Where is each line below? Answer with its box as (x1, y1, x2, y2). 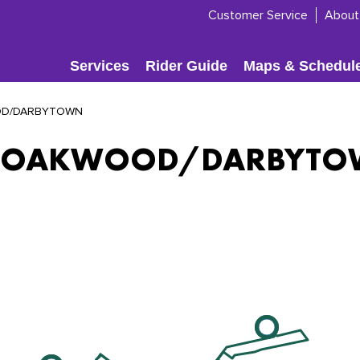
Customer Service (208, 7, 308, 23)
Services (69, 58, 129, 74)
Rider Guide (145, 58, 227, 74)
